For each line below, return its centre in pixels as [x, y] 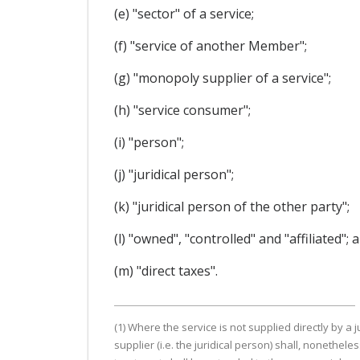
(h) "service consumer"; [182, 110]
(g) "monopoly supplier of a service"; [222, 78]
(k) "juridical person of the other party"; [231, 206]
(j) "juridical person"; [174, 174]
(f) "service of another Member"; [210, 45]
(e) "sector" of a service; [184, 13]
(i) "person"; [149, 142]
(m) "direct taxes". [166, 270]
